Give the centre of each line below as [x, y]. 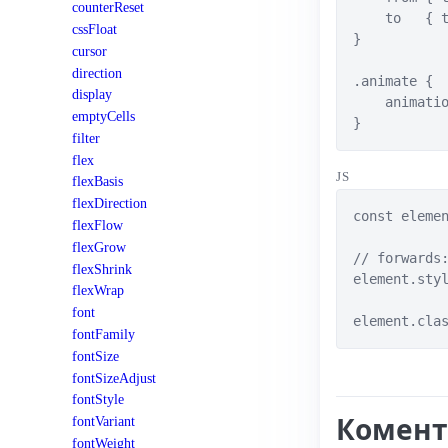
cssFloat [94, 29]
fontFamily [103, 333]
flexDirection [109, 203]
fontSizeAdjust [114, 377]
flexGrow [99, 246]
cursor [89, 50]
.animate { [393, 81]
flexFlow [97, 225]
